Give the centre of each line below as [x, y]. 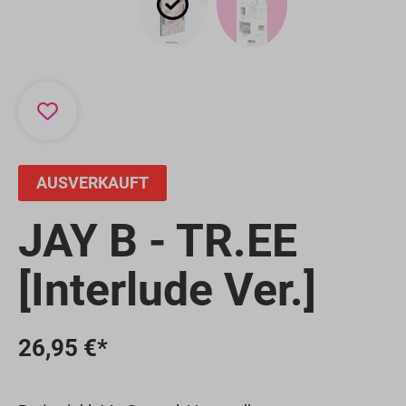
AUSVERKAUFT [92, 182]
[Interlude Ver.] [167, 290]
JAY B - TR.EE [158, 241]
